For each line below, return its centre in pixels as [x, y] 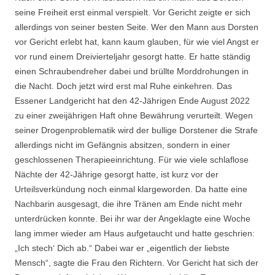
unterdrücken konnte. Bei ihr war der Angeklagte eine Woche [133, 219]
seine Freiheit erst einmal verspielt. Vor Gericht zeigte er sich [133, 13]
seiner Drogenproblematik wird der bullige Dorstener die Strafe [136, 130]
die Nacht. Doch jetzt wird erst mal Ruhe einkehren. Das [123, 86]
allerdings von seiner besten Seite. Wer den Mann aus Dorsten [137, 27]
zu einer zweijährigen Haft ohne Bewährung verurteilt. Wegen [134, 116]
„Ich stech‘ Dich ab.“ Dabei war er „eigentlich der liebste [122, 248]
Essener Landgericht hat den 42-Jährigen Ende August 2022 [132, 101]
